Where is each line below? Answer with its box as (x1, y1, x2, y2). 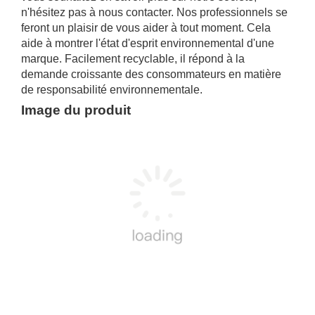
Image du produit (21, 103, 131, 117)
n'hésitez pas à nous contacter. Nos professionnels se (21, 6, 288, 18)
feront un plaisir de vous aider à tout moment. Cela (21, 22, 271, 34)
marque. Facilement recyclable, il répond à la (21, 53, 245, 65)
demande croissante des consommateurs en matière (21, 68, 281, 80)
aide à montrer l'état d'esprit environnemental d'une (21, 37, 274, 49)
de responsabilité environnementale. (21, 84, 202, 96)
